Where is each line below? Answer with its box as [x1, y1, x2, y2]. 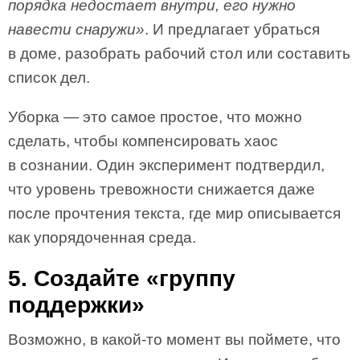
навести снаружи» [8, 21, 145, 38]
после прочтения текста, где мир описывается [8, 205, 341, 222]
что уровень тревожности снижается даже [8, 181, 315, 198]
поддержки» [8, 292, 145, 317]
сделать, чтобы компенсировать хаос [8, 133, 278, 149]
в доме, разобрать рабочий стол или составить [8, 45, 350, 62]
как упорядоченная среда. [8, 229, 196, 246]
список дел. [8, 69, 90, 86]
